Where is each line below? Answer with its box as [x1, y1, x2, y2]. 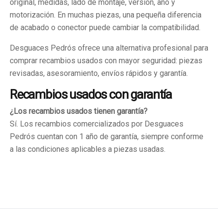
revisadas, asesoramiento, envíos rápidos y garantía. [10, 69, 188, 78]
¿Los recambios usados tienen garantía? [10, 107, 147, 116]
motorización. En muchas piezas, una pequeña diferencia [10, 10, 201, 19]
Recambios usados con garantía [10, 87, 172, 102]
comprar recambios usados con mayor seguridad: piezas [10, 56, 202, 65]
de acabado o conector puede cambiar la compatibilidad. [10, 23, 200, 32]
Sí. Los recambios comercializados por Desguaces [10, 119, 183, 128]
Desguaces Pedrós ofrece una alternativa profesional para [10, 43, 208, 53]
